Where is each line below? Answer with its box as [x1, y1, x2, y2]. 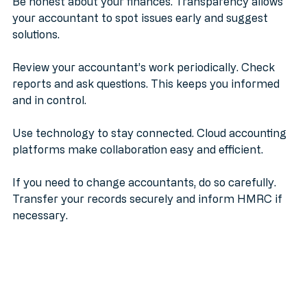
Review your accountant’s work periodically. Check [12, 75, 278, 88]
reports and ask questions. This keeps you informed [12, 92, 282, 105]
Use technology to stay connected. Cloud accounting [12, 141, 289, 154]
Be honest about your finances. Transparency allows [12, 10, 286, 23]
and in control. [12, 108, 86, 121]
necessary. [12, 223, 68, 236]
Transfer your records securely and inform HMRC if [12, 207, 285, 220]
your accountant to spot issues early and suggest [12, 26, 271, 39]
